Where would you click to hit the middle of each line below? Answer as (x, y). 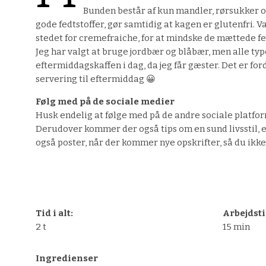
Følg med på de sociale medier (105, 102)
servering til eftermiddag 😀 (96, 79)
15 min (236, 227)
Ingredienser (67, 259)
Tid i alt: (54, 213)
